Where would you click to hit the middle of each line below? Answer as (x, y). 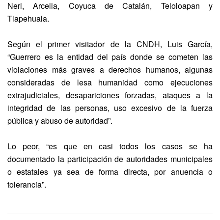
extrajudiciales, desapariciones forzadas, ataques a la (110, 95)
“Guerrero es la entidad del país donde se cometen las (110, 57)
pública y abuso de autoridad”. (60, 121)
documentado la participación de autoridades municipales (110, 159)
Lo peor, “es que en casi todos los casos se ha (110, 146)
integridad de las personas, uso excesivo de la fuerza (110, 108)
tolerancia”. (27, 185)
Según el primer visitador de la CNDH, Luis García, (110, 44)
